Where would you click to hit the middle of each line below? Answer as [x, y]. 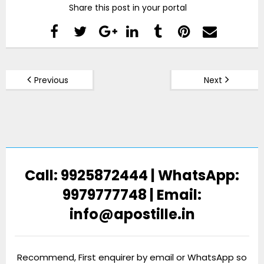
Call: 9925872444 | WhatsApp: [132, 175]
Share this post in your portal [128, 7]
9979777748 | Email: [132, 194]
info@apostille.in [132, 214]
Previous [51, 80]
